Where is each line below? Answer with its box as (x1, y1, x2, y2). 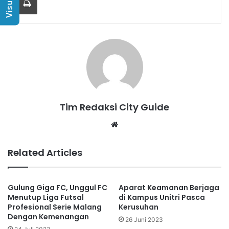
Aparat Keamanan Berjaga (119, 182, 219, 193)
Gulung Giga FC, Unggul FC (8, 182, 107, 193)
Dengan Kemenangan (8, 212, 89, 222)
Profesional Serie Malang (8, 202, 102, 213)
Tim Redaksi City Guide (60, 101, 169, 114)
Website (120, 119, 149, 129)
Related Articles (8, 146, 82, 159)
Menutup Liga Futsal (8, 192, 84, 203)
